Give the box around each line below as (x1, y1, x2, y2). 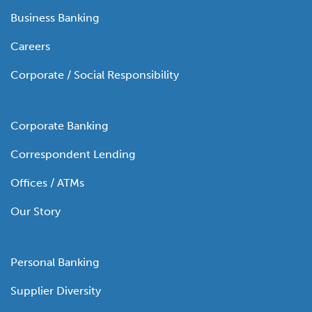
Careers (10, 40, 50, 54)
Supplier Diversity (10, 284, 101, 298)
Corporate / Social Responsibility (10, 68, 179, 82)
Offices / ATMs (10, 176, 84, 190)
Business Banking (10, 11, 99, 25)
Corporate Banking (10, 119, 108, 133)
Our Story (10, 205, 61, 219)
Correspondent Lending (10, 148, 135, 162)
